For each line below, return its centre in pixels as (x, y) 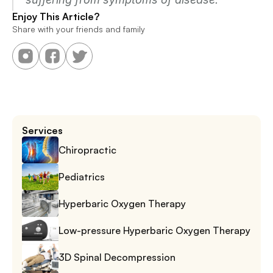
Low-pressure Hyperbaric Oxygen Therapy (154, 230)
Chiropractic (87, 150)
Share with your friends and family (79, 29)
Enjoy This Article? (56, 16)
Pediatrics (82, 176)
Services (42, 130)
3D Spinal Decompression (117, 257)
